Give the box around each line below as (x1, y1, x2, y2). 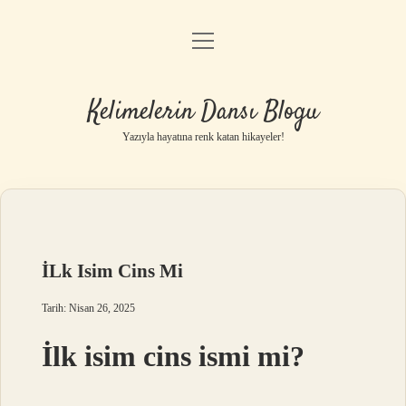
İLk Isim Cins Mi (42, 260, 184, 282)
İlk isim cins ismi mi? (42, 340, 305, 372)
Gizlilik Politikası (153, 83, 253, 99)
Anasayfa (176, 37, 230, 53)
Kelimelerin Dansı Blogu (87, 94, 319, 130)
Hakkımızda (168, 176, 238, 191)
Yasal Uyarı (169, 130, 237, 145)
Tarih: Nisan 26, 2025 (42, 302, 136, 314)
